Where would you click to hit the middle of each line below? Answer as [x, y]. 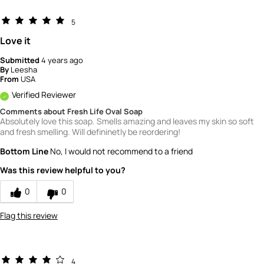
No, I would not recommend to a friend [121, 151]
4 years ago [62, 60]
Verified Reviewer [44, 95]
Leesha [24, 70]
